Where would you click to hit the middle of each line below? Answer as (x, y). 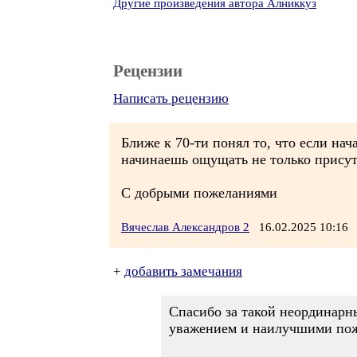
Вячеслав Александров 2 (185, 227)
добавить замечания (183, 271)
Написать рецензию (171, 98)
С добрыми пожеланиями (199, 193)
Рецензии (148, 71)
